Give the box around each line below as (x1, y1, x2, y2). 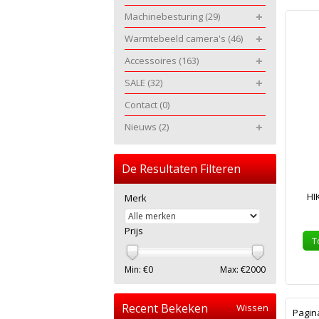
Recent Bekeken (122, 300, 208, 316)
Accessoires (125, 54, 179, 67)
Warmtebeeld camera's (125, 32, 228, 45)
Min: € (125, 263, 148, 276)
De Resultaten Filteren (122, 161, 241, 177)
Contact (125, 98, 159, 111)
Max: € (220, 263, 246, 276)
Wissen (236, 301, 268, 314)
